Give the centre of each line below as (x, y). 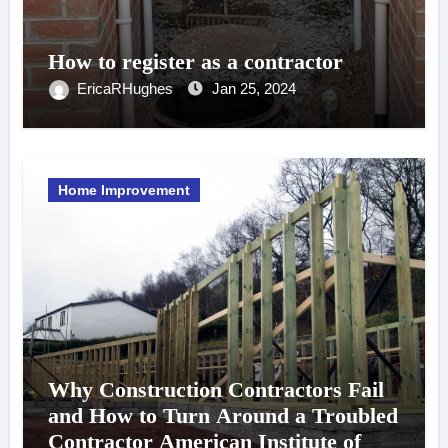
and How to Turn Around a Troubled (222, 416)
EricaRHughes (126, 89)
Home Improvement (123, 190)
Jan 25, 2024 (253, 89)
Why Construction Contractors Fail (215, 390)
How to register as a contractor (195, 62)
